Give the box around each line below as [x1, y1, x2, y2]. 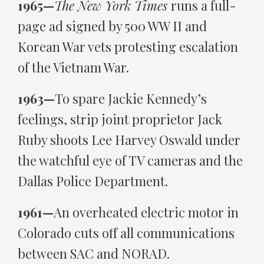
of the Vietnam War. [18, 58, 129, 77]
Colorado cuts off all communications [18, 223, 235, 242]
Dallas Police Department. [18, 171, 168, 190]
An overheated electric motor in [54, 203, 239, 221]
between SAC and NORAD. [18, 244, 170, 262]
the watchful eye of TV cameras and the [18, 151, 243, 169]
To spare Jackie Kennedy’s [55, 89, 207, 107]
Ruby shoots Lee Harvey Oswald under [18, 130, 240, 148]
